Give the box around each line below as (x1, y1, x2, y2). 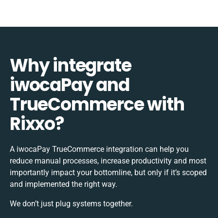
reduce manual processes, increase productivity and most (10, 156, 206, 165)
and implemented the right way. (10, 179, 117, 189)
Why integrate (10, 53, 131, 78)
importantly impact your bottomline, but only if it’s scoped (10, 167, 207, 177)
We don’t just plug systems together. (10, 199, 133, 208)
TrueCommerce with (10, 91, 184, 117)
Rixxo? (10, 111, 64, 136)
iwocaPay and (10, 72, 129, 97)
